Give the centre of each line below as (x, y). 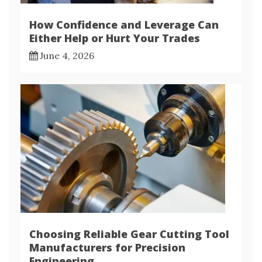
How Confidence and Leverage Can (124, 24)
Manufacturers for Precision (107, 247)
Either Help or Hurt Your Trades (115, 38)
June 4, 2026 (67, 55)
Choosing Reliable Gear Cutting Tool (129, 234)
